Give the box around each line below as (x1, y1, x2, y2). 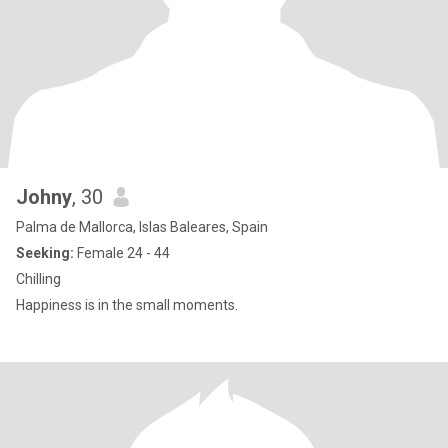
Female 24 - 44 (74, 245, 170, 261)
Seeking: (16, 245, 74, 261)
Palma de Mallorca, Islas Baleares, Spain (16, 219, 268, 235)
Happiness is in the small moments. (16, 297, 238, 313)
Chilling (16, 271, 61, 287)
